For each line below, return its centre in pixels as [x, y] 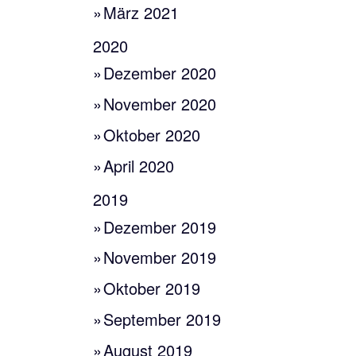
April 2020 [139, 165]
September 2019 [163, 319]
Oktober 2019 [152, 288]
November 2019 [160, 257]
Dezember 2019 [160, 226]
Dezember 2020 [160, 73]
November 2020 [160, 104]
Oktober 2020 [152, 134]
